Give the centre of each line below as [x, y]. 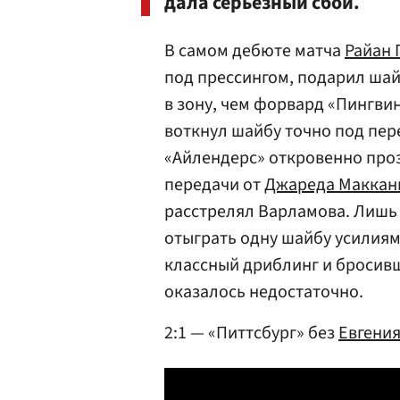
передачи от [214, 185]
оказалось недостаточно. [264, 292]
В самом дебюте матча [254, 51]
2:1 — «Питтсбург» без [251, 333]
